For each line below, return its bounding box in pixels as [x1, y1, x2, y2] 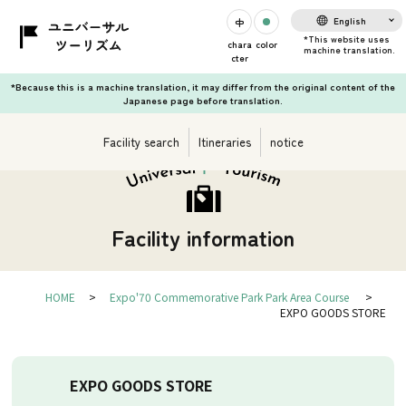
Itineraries [198, 133, 251, 150]
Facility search [102, 133, 179, 150]
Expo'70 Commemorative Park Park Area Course [109, 289, 349, 304]
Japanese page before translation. [123, 93, 283, 107]
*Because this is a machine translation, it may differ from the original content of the [11, 80, 395, 93]
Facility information [111, 221, 295, 253]
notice [269, 133, 304, 150]
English [333, 14, 367, 27]
